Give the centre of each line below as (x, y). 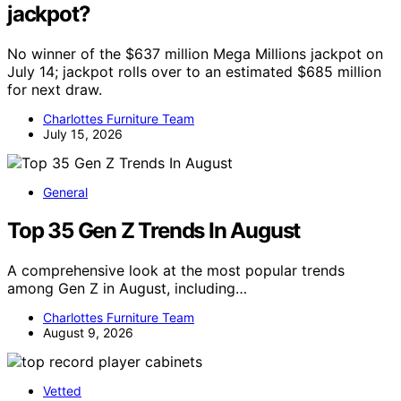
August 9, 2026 (88, 333)
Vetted (62, 391)
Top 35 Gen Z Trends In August (154, 231)
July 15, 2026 (83, 134)
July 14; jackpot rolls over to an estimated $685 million (194, 72)
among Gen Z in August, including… (127, 289)
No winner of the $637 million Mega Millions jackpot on (195, 54)
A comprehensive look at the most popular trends (176, 271)
